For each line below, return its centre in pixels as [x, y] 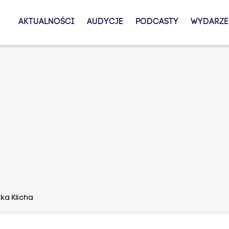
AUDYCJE [105, 22]
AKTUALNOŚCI [46, 22]
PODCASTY [157, 22]
